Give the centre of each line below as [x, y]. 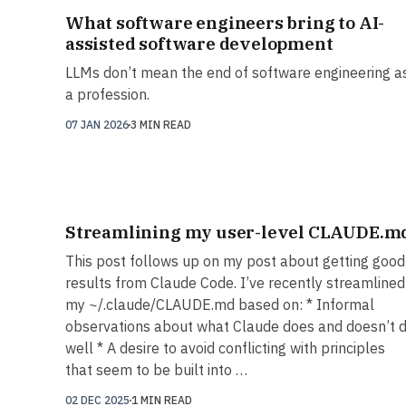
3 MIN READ [161, 125]
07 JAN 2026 [97, 125]
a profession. [107, 95]
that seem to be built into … [156, 370]
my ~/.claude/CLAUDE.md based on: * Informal [220, 305]
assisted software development [199, 44]
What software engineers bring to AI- [225, 23]
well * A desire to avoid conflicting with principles [225, 348]
